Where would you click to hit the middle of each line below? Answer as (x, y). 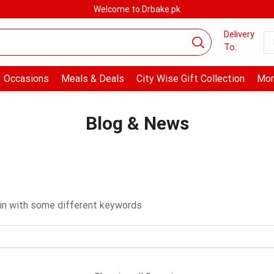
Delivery (239, 34)
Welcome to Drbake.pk (137, 9)
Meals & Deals (92, 79)
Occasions (26, 79)
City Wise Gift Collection (190, 79)
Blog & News (137, 124)
